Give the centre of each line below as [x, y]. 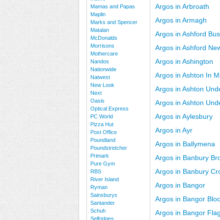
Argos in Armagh [181, 20]
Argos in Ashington [184, 61]
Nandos [100, 61]
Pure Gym [103, 164]
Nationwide [103, 69]
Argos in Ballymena [185, 144]
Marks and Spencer [114, 22]
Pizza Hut [102, 124]
